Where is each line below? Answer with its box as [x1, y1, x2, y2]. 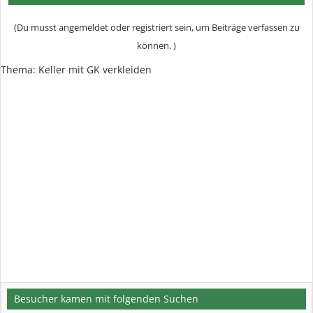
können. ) [137, 39, 176, 52]
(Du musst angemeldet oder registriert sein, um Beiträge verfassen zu [13, 21, 300, 34]
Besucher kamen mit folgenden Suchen [14, 292, 198, 306]
